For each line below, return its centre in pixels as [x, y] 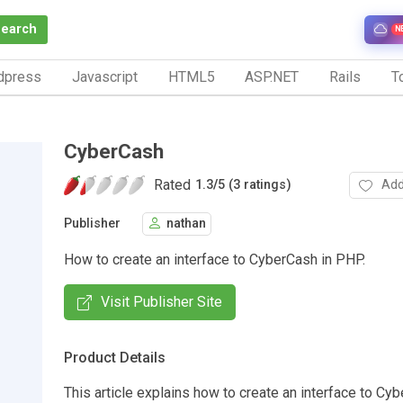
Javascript [104, 76]
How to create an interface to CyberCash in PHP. [215, 259]
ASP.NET [272, 76]
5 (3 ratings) [255, 185]
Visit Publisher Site [161, 301]
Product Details [115, 357]
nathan [186, 224]
